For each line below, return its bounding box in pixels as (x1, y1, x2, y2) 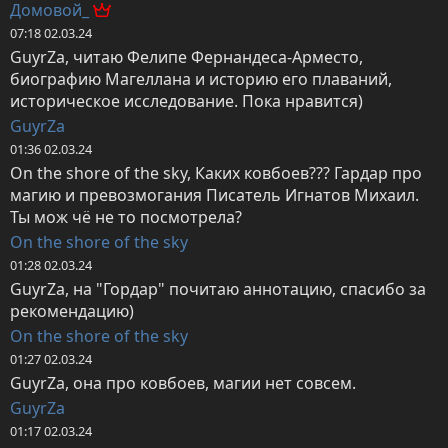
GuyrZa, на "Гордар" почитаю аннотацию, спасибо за (10, 278, 426, 301)
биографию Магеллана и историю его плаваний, (10, 68, 392, 91)
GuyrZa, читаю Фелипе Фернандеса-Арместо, (10, 46, 363, 69)
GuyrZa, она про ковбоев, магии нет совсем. (10, 372, 356, 395)
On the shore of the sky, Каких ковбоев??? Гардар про (10, 162, 422, 185)
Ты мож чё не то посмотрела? (10, 206, 242, 229)
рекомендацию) (10, 300, 134, 323)
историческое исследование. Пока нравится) (10, 90, 363, 113)
